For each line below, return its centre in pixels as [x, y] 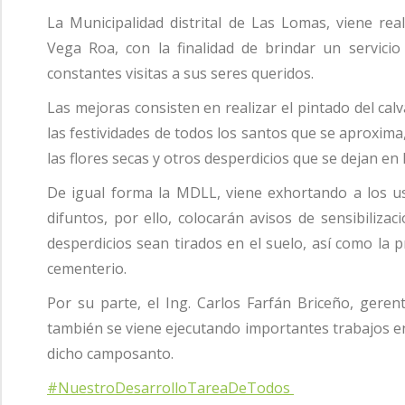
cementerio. [87, 268]
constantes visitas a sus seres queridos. [180, 73]
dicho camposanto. [110, 353]
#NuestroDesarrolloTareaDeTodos [170, 388]
